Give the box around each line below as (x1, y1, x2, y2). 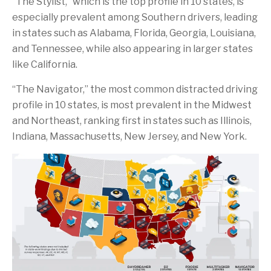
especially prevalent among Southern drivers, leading (12, 11, 258, 24)
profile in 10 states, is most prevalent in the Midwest (12, 99, 252, 111)
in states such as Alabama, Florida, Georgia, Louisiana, (12, 27, 256, 39)
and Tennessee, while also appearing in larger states (12, 43, 253, 55)
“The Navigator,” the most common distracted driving (12, 83, 258, 96)
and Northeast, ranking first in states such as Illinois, (12, 115, 252, 127)
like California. (12, 59, 77, 71)
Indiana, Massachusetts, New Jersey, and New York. (12, 131, 247, 143)
